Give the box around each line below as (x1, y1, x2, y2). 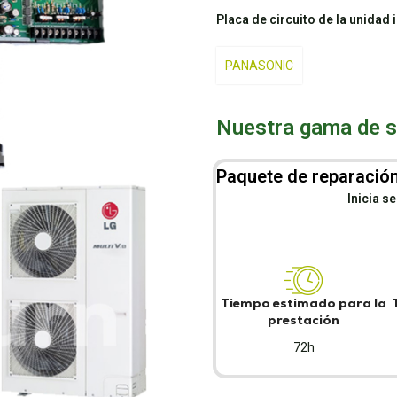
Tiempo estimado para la (221, 295, 387, 311)
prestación (268, 312, 340, 328)
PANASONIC (225, 58, 293, 73)
